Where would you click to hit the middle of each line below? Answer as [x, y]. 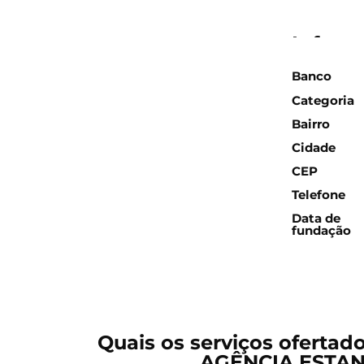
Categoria [323, 101]
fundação [322, 231]
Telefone [319, 195]
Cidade [314, 148]
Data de [316, 219]
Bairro [311, 124]
